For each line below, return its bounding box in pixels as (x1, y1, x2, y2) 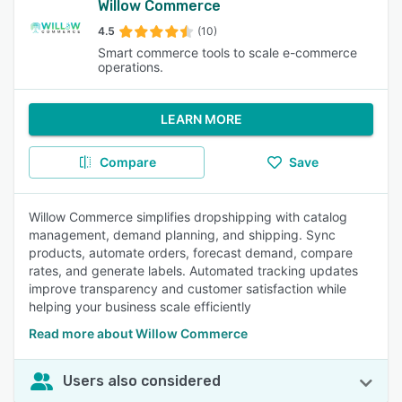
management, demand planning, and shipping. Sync (29, 227, 336, 242)
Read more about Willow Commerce (29, 326, 248, 341)
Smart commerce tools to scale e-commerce (97, 45, 357, 60)
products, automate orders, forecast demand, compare (29, 245, 353, 260)
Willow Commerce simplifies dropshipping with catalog (29, 209, 347, 224)
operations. (97, 59, 163, 74)
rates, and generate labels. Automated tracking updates (29, 263, 358, 278)
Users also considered (63, 372, 221, 389)
